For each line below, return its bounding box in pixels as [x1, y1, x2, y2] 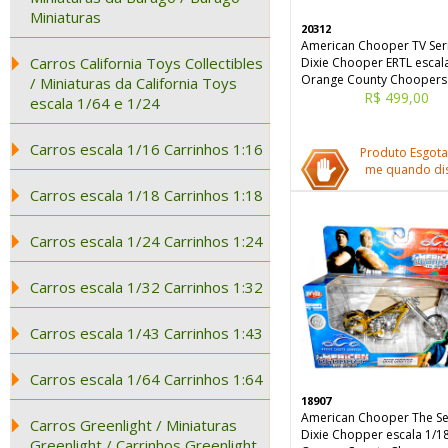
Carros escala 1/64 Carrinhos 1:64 [30, 369, 263, 389]
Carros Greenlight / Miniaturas [30, 415, 237, 435]
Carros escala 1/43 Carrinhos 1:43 [30, 323, 263, 343]
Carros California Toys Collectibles [30, 53, 263, 73]
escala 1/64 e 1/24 [30, 93, 160, 113]
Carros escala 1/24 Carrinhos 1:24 [30, 231, 263, 251]
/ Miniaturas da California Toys [30, 73, 237, 93]
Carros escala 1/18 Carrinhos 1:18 [30, 185, 263, 205]
